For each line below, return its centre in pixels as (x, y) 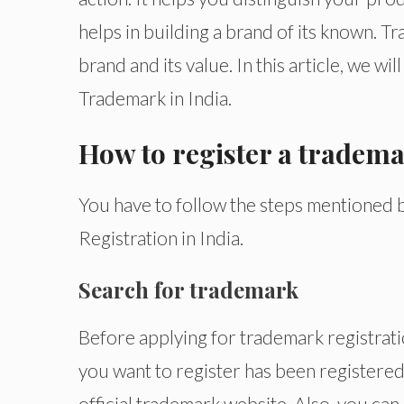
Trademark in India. (155, 97)
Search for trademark (188, 289)
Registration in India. (161, 237)
